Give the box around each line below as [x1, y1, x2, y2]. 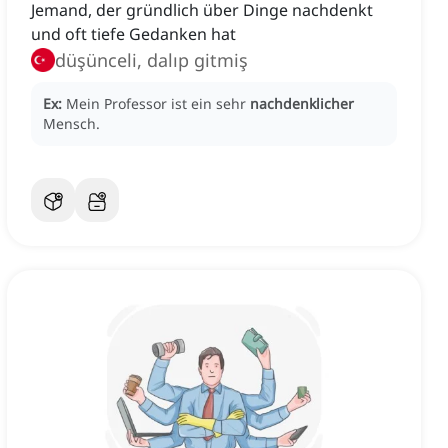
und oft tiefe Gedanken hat [31, 23, 236, 46]
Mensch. [43, 114, 100, 134]
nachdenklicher [250, 94, 354, 114]
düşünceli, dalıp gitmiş [55, 48, 248, 73]
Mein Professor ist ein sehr [66, 94, 250, 114]
